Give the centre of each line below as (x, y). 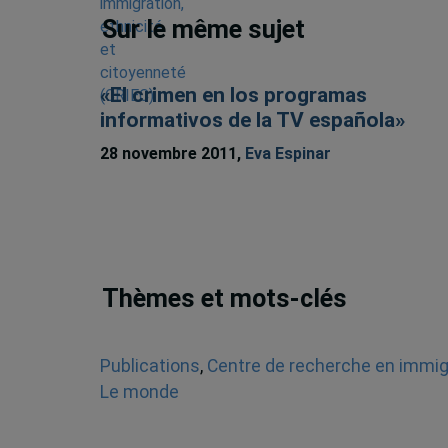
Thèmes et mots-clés (225, 299)
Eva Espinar (287, 153)
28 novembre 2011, (172, 153)
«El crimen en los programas (233, 95)
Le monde (139, 391)
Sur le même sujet (204, 29)
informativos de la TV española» (252, 120)
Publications (149, 365)
